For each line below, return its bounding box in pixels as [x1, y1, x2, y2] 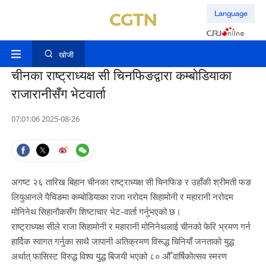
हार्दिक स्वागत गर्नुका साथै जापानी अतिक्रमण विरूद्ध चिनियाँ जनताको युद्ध [11, 236, 234, 247]
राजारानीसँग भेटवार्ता [11, 84, 106, 104]
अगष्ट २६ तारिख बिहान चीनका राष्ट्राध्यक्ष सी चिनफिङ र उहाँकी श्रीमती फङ [11, 176, 251, 188]
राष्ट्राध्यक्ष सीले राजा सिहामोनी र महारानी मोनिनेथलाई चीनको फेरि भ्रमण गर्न [11, 221, 251, 232]
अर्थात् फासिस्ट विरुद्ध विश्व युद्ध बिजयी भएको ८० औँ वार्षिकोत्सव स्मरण [11, 251, 227, 262]
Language [214, 8, 248, 18]
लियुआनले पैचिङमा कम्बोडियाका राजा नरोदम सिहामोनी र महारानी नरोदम [11, 191, 233, 202]
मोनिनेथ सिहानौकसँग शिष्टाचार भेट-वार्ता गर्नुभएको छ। [11, 206, 183, 217]
